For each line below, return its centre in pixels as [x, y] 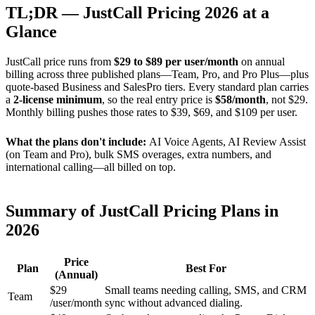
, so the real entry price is [159, 99]
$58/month [240, 99]
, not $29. [287, 99]
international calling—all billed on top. [91, 167]
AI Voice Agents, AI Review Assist [227, 141]
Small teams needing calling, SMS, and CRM [206, 290]
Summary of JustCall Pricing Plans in [142, 211]
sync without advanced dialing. [174, 302]
